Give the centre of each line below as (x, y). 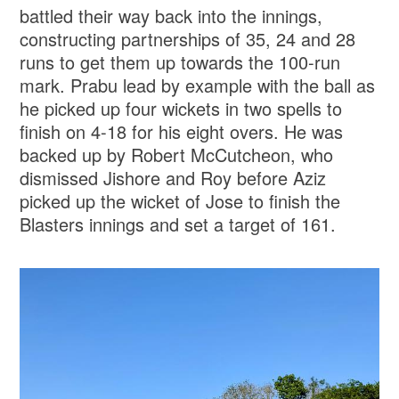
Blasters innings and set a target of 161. (178, 224)
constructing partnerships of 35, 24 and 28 (188, 39)
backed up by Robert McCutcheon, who (177, 155)
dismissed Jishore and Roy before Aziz (173, 178)
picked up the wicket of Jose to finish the (180, 201)
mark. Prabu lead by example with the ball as (198, 85)
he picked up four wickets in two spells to (181, 109)
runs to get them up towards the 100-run (180, 62)
